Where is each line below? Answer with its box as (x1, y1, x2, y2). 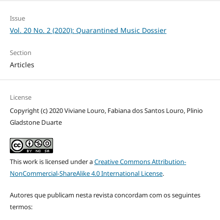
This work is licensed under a (9, 157, 94, 166)
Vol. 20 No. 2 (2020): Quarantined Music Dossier (9, 26, 166, 35)
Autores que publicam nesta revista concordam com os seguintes (9, 191, 200, 200)
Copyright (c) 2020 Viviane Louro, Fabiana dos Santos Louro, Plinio (9, 106, 203, 115)
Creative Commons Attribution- (94, 157, 186, 166)
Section (9, 48, 31, 57)
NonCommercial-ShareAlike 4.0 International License (9, 169, 163, 178)
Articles (9, 60, 34, 70)
